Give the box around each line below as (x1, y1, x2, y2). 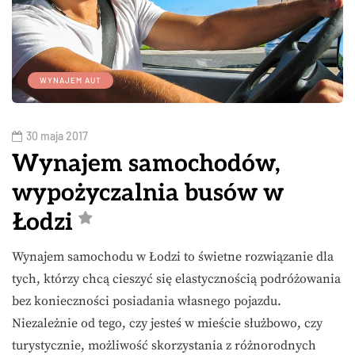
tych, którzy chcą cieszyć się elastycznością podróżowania (12, 271, 341, 288)
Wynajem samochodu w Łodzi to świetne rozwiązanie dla (12, 249, 334, 265)
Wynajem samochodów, (12, 150, 281, 179)
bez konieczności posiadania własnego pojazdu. (12, 293, 281, 310)
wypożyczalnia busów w (12, 179, 284, 208)
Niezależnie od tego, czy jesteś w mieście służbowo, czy (12, 315, 323, 332)
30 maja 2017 (26, 129, 88, 143)
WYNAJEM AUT (40, 75, 101, 86)
